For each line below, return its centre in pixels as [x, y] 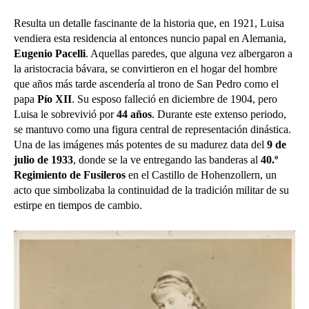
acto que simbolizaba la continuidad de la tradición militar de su [151, 190]
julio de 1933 [43, 159]
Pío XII [54, 99]
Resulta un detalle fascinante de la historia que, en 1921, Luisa [149, 23]
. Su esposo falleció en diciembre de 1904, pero [175, 99]
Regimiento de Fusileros [70, 175]
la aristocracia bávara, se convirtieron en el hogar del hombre [146, 68]
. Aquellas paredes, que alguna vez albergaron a [189, 53]
